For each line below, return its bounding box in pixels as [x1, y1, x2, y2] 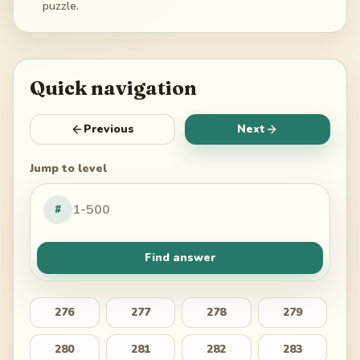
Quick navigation [30, 76, 197, 100]
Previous [84, 121, 134, 137]
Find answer [145, 249, 215, 265]
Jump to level [30, 160, 107, 176]
